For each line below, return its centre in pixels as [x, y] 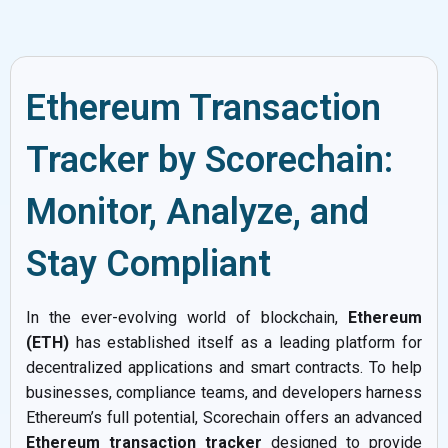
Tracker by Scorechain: [209, 159]
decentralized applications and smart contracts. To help [224, 367]
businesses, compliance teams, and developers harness [224, 392]
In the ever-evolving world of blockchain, [187, 317]
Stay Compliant [148, 263]
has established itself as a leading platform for [245, 342]
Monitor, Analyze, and [197, 211]
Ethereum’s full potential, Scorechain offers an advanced [224, 417]
